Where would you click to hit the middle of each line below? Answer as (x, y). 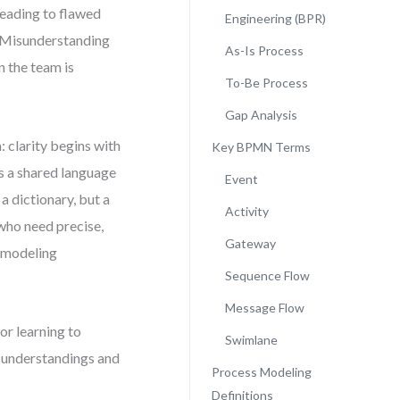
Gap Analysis (261, 115)
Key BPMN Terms (261, 147)
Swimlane (251, 340)
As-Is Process (264, 50)
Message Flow (264, 308)
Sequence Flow (267, 275)
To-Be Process (266, 83)
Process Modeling (261, 372)
